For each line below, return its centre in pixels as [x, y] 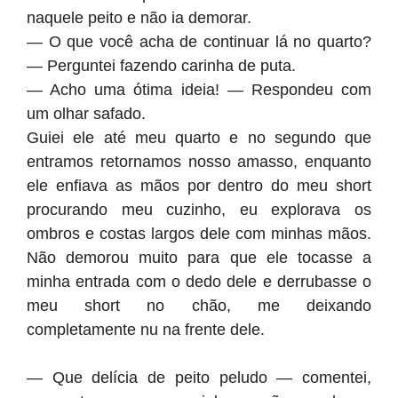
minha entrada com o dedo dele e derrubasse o [199, 282]
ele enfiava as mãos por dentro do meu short [199, 186]
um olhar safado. [86, 114]
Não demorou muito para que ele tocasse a [199, 258]
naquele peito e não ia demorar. [139, 18]
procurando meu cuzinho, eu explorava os [199, 210]
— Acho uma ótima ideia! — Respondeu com [199, 90]
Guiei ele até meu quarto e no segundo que [199, 138]
